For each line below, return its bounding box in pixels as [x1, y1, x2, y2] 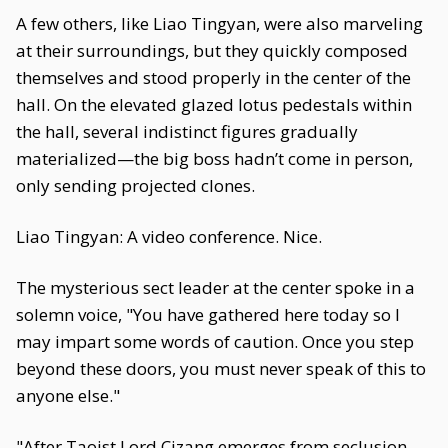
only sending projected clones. [16, 174, 255, 197]
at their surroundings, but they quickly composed [16, 39, 408, 62]
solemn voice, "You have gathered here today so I [16, 303, 400, 326]
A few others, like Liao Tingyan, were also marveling [16, 12, 423, 35]
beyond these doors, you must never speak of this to [16, 357, 426, 380]
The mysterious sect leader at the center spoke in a [16, 276, 415, 299]
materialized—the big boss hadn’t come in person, [16, 147, 413, 170]
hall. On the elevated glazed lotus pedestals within [16, 93, 412, 116]
